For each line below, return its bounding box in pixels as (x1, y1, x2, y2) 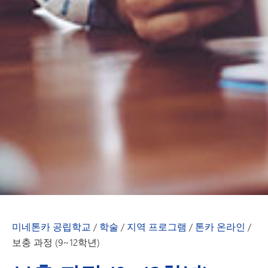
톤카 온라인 (195, 220, 245, 234)
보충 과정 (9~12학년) (12, 235, 100, 249)
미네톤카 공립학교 (12, 220, 91, 234)
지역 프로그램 (127, 220, 187, 234)
